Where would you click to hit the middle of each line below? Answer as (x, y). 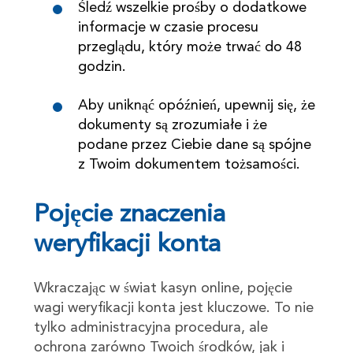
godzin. (102, 67)
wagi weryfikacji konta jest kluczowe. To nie (173, 308)
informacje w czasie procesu (168, 27)
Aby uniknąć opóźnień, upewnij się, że (196, 105)
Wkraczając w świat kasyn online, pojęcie (163, 288)
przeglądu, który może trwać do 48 (190, 47)
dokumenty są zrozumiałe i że (172, 125)
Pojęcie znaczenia (129, 215)
